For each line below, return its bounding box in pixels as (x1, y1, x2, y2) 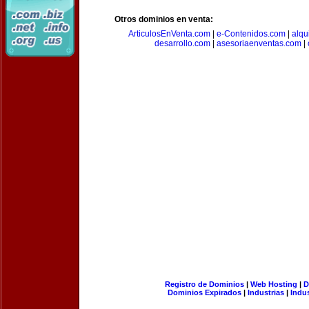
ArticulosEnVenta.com (128, 29, 210, 39)
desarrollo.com (154, 39, 210, 48)
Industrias (248, 288, 284, 297)
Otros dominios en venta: (114, 14, 213, 24)
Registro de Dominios (164, 280, 244, 288)
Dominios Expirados (168, 288, 241, 297)
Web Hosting (250, 280, 297, 288)
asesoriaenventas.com (216, 39, 301, 48)
